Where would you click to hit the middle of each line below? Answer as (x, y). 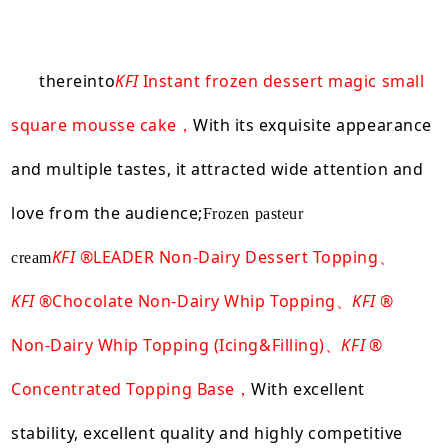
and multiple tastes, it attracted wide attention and (217, 168)
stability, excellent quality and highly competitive (207, 432)
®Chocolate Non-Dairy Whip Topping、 (195, 300)
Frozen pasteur (253, 213)
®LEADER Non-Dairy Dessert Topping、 (237, 256)
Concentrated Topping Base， (131, 388)
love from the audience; (107, 212)
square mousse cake (94, 124)
